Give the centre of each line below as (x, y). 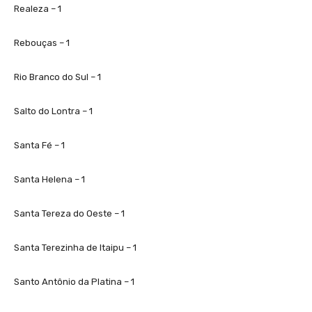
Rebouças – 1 (42, 42)
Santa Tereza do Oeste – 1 (69, 213)
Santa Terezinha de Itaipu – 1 (75, 247)
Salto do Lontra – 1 (53, 111)
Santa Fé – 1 (39, 145)
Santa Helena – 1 (49, 179)
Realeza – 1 (38, 8)
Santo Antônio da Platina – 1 (74, 281)
